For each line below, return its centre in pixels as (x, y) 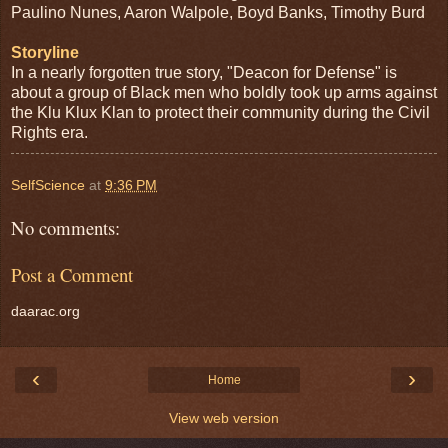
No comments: (65, 228)
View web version (224, 417)
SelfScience (48, 184)
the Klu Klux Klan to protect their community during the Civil (220, 112)
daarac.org (45, 311)
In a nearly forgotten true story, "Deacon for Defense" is (204, 72)
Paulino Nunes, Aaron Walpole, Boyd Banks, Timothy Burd (218, 12)
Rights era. (49, 132)
